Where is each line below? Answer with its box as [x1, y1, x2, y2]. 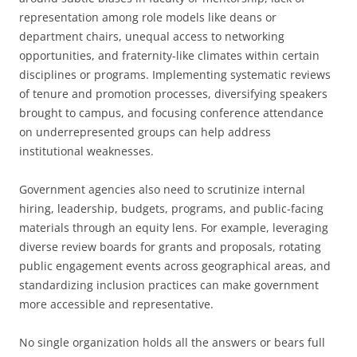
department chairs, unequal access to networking [19, 29, 284, 44]
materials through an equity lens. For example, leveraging [19, 220, 328, 235]
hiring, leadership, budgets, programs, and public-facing [19, 201, 324, 216]
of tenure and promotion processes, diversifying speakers [19, 86, 328, 101]
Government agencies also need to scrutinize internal [19, 182, 305, 197]
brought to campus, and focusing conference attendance [19, 105, 324, 120]
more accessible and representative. [19, 296, 214, 312]
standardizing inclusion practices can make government [19, 277, 319, 292]
